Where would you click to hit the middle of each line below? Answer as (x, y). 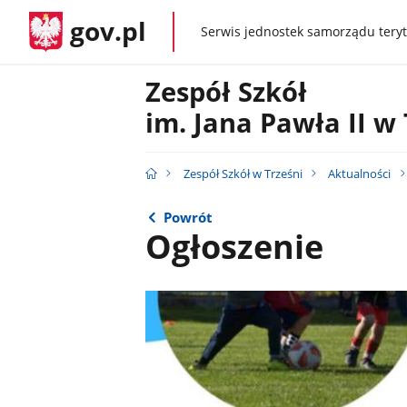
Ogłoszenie (234, 247)
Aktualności (360, 173)
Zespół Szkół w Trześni (243, 173)
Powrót (189, 217)
